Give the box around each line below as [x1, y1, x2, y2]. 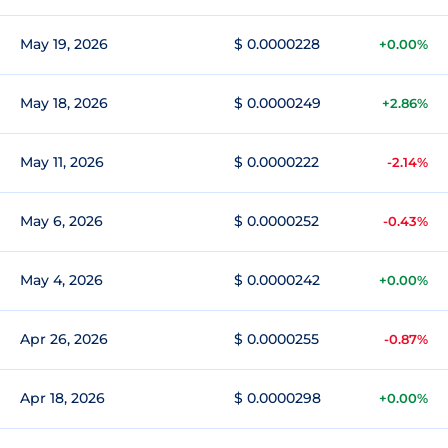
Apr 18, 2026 [20, 389, 105, 407]
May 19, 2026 [20, 35, 108, 53]
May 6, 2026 [20, 212, 103, 230]
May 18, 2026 [20, 94, 108, 112]
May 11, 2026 [20, 153, 104, 171]
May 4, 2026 [20, 271, 103, 289]
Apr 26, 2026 [20, 330, 108, 348]
